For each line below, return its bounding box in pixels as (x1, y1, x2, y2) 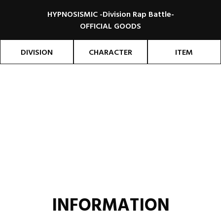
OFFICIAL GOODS (80, 20, 141, 32)
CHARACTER (88, 46, 132, 58)
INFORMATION (51, 191, 170, 218)
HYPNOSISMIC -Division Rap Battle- (47, 8, 174, 20)
